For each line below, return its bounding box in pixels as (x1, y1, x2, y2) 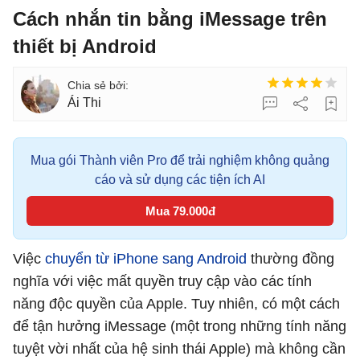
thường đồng (247, 251, 334, 267)
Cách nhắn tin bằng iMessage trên (13, 8, 327, 30)
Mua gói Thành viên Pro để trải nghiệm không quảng (31, 153, 329, 167)
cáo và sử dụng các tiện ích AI (95, 173, 265, 186)
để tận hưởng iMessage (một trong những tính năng (13, 318, 346, 334)
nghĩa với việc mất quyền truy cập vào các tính (13, 273, 312, 289)
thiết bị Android (13, 35, 157, 57)
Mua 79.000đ (145, 204, 215, 218)
